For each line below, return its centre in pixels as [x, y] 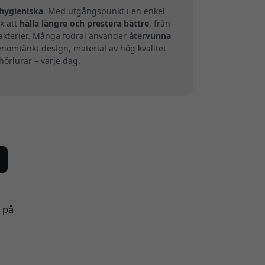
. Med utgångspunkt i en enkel [104, 11]
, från [160, 24]
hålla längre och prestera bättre [84, 24]
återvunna [150, 36]
